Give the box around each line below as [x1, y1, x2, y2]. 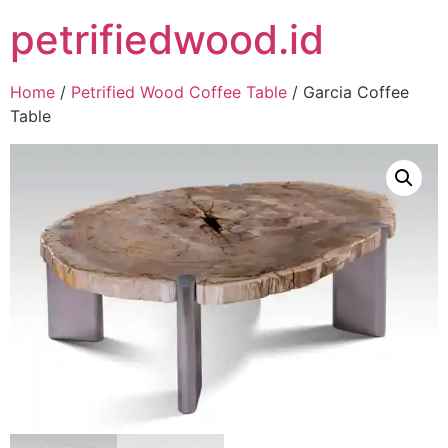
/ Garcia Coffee [287, 82, 409, 102]
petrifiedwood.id [10, 15, 324, 64]
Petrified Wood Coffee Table [71, 82, 287, 102]
